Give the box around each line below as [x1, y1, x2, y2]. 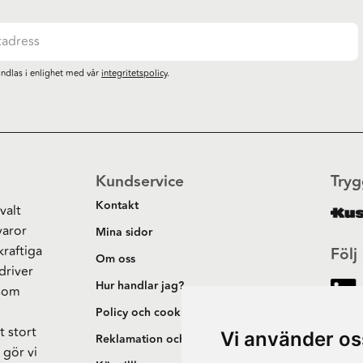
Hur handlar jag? [96, 277, 185, 296]
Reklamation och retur [96, 331, 215, 349]
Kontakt [96, 197, 139, 216]
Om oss [96, 250, 136, 269]
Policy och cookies [96, 304, 196, 322]
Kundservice [96, 169, 185, 194]
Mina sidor [96, 224, 153, 242]
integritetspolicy [100, 66, 167, 81]
